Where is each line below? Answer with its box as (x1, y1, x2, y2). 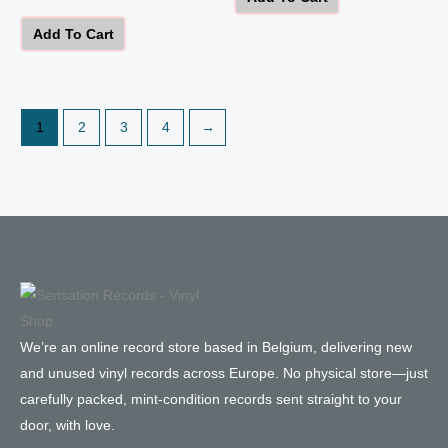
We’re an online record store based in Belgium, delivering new (20, 338, 412, 355)
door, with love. (20, 416, 115, 433)
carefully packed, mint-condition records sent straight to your (20, 390, 402, 407)
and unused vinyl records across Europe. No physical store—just (20, 364, 428, 381)
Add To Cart (32, 25, 114, 42)
